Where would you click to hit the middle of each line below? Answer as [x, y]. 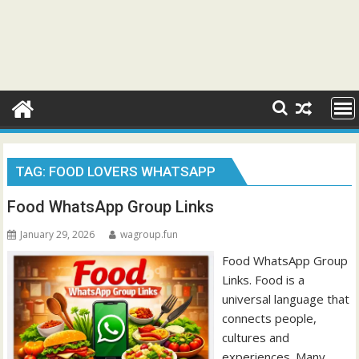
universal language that [285, 299]
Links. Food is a [263, 280]
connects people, [269, 318]
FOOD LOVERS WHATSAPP [133, 171]
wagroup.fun [149, 234]
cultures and [255, 337]
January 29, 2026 [58, 234]
